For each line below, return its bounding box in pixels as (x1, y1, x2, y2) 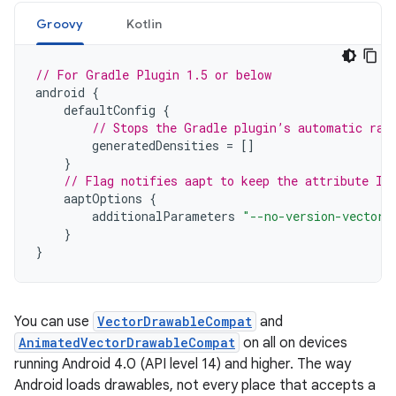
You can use (14, 313, 93, 331)
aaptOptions (64, 190, 142, 207)
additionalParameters (92, 208, 235, 225)
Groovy (36, 16, 84, 32)
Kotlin (126, 16, 162, 32)
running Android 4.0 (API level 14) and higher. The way (14, 355, 351, 373)
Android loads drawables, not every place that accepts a (14, 377, 376, 394)
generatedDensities (92, 137, 219, 154)
